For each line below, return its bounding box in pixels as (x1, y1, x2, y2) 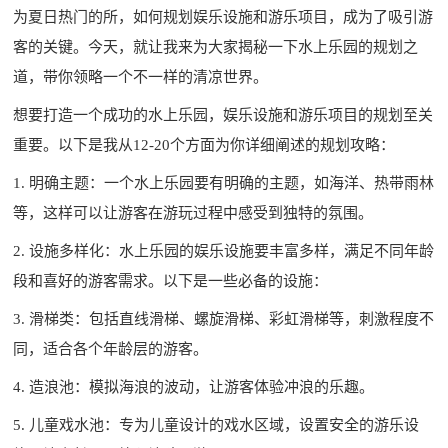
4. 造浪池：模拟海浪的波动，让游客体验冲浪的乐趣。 (13, 378, 375, 395)
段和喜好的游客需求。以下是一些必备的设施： (13, 272, 329, 289)
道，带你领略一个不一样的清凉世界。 (13, 68, 269, 85)
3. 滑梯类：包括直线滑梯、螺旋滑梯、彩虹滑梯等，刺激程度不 (13, 310, 435, 327)
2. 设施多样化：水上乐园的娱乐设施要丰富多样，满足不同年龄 (13, 242, 435, 259)
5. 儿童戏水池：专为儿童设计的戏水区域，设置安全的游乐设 (13, 416, 420, 433)
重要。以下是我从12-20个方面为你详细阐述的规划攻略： (13, 136, 396, 153)
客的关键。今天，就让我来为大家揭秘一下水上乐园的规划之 (13, 38, 419, 55)
